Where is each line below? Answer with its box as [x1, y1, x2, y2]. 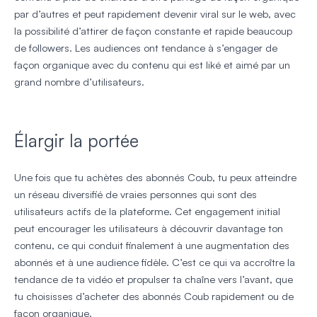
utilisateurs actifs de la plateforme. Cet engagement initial [14, 204, 280, 218]
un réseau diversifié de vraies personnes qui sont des [14, 187, 257, 201]
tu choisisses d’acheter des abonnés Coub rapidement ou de [14, 289, 294, 303]
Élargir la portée [14, 129, 139, 151]
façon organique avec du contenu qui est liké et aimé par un [14, 57, 290, 71]
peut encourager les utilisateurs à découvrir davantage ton [14, 221, 283, 235]
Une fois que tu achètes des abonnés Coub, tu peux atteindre [14, 170, 296, 184]
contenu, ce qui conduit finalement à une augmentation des [14, 238, 289, 252]
